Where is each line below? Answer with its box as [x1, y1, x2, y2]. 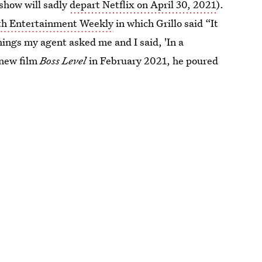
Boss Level [40, 54, 87, 67]
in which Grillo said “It [113, 16, 219, 30]
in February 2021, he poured [87, 54, 219, 67]
